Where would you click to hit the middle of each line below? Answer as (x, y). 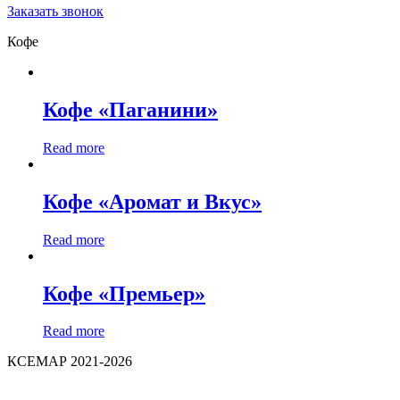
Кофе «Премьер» (124, 293)
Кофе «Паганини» (130, 109)
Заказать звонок (55, 11)
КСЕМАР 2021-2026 (70, 362)
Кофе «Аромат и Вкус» (152, 201)
